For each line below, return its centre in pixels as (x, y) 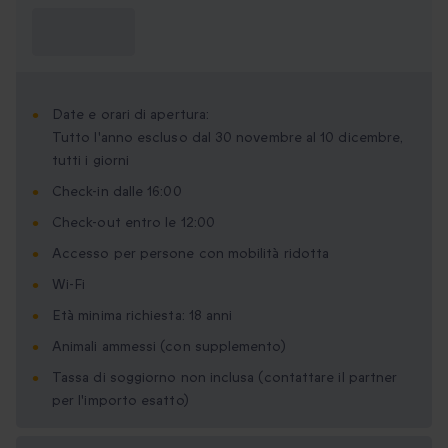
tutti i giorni (91, 161)
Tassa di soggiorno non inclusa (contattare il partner (225, 378)
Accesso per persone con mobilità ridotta (191, 254)
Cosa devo (71, 20)
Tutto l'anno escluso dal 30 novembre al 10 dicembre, (228, 138)
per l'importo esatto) (120, 401)
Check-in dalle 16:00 (117, 192)
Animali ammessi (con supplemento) (169, 347)
